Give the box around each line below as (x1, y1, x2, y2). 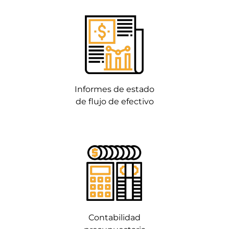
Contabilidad (88, 212, 141, 222)
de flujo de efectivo (75, 96, 154, 106)
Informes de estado (75, 84, 154, 94)
